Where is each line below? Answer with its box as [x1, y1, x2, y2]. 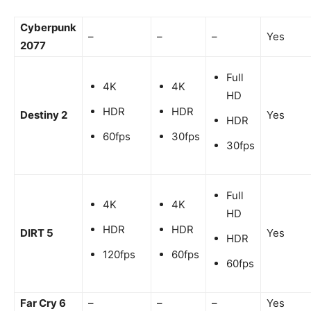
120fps [103, 247, 135, 261]
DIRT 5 [20, 226, 53, 239]
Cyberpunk [20, 20, 76, 34]
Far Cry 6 [20, 296, 66, 310]
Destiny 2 [20, 108, 67, 121]
